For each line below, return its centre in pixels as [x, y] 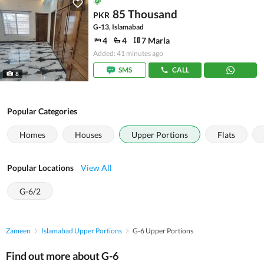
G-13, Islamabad [118, 27]
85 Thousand [145, 14]
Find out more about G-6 [62, 256]
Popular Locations [40, 168]
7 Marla [156, 40]
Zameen [18, 231]
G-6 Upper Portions [163, 231]
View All [96, 168]
